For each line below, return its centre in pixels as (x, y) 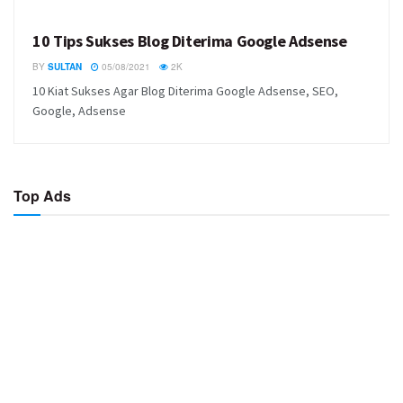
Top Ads (42, 196)
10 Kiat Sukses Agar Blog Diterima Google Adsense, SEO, (185, 91)
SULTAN (65, 67)
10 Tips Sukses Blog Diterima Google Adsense (190, 41)
